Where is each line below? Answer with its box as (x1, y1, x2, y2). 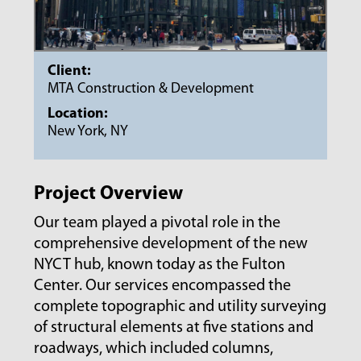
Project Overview (34, 185, 184, 205)
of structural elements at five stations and (34, 320, 314, 337)
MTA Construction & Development (48, 81, 255, 98)
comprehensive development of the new (34, 236, 309, 253)
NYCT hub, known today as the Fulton (34, 257, 286, 274)
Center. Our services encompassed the (34, 278, 292, 295)
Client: (48, 64, 92, 80)
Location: (48, 106, 109, 122)
